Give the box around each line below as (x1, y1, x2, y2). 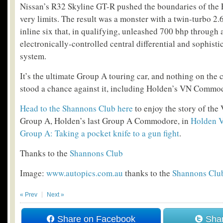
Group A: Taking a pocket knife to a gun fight (20, 127, 179, 139)
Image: (20, 167, 46, 179)
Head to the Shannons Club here (20, 103, 133, 114)
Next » (47, 191, 64, 199)
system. (20, 50, 46, 62)
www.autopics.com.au (46, 167, 123, 179)
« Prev (20, 191, 37, 199)
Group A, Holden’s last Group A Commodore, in (20, 115, 191, 127)
